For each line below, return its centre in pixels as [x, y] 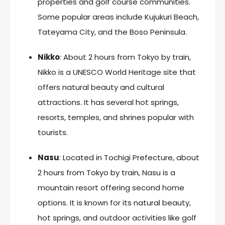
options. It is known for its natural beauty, [114, 202]
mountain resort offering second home [111, 187]
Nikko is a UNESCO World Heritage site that [117, 72]
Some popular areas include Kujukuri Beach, [118, 17]
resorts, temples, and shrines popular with [116, 117]
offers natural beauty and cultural [101, 87]
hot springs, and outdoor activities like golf [117, 217]
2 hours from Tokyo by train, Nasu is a [106, 172]
